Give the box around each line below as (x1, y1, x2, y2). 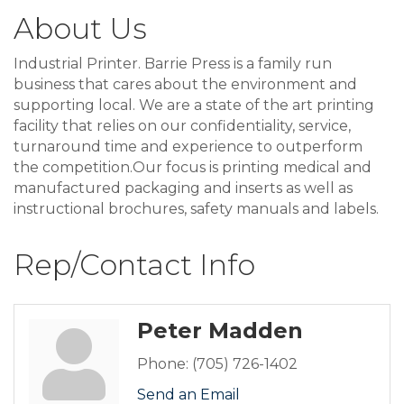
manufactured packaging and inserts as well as (14, 179, 353, 197)
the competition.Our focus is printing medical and (14, 158, 372, 176)
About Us (14, 10, 147, 46)
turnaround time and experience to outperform (14, 137, 363, 155)
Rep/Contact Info (14, 246, 255, 282)
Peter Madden (137, 317, 303, 344)
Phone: (137, 354, 188, 372)
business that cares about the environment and (14, 75, 357, 93)
